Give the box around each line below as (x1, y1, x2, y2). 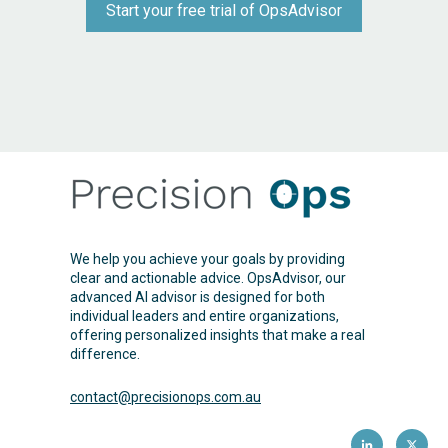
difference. (70, 346, 140, 363)
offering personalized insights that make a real (70, 327, 365, 344)
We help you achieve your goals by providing (70, 251, 345, 268)
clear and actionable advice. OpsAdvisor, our (70, 270, 346, 287)
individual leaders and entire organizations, (70, 308, 339, 325)
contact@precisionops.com (70, 388, 242, 405)
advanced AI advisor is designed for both (70, 289, 325, 306)
